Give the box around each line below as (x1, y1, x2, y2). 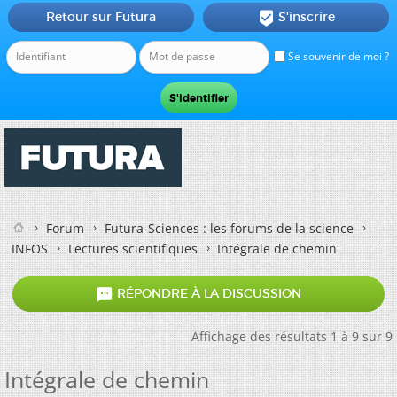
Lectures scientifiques (68, 240, 198, 257)
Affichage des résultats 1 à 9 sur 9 (191, 328, 393, 345)
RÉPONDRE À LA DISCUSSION (113, 285, 301, 302)
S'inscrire (277, 9, 335, 25)
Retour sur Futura (45, 9, 156, 25)
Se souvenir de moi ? (285, 49, 389, 64)
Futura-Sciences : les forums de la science (105, 220, 354, 237)
